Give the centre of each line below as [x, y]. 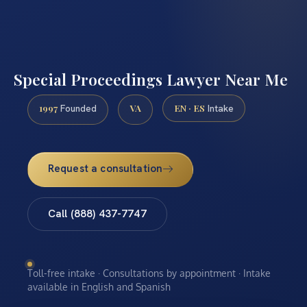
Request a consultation [105, 168]
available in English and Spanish [99, 287]
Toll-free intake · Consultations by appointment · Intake [149, 273]
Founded [77, 109]
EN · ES [189, 108]
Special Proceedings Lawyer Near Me [151, 79]
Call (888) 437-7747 [97, 213]
